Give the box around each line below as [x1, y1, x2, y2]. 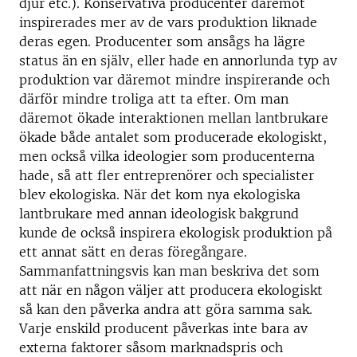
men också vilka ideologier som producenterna [19, 148, 315, 164]
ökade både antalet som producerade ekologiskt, [19, 129, 327, 145]
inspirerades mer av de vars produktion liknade [19, 14, 317, 30]
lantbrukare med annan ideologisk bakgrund [19, 206, 299, 222]
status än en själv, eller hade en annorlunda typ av [19, 53, 337, 69]
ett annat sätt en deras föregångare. [19, 244, 247, 260]
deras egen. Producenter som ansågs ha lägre [19, 33, 305, 49]
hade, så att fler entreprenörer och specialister [19, 167, 314, 183]
